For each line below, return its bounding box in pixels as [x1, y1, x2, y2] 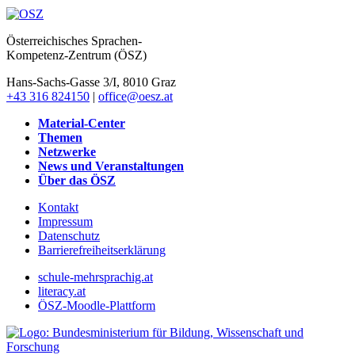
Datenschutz [38, 228, 100, 242]
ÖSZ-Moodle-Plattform [38, 298, 155, 312]
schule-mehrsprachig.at [38, 269, 153, 284]
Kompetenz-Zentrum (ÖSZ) [6, 48, 147, 62]
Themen [38, 130, 82, 144]
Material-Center [38, 116, 125, 130]
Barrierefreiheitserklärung [38, 242, 166, 257]
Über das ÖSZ [38, 173, 116, 187]
